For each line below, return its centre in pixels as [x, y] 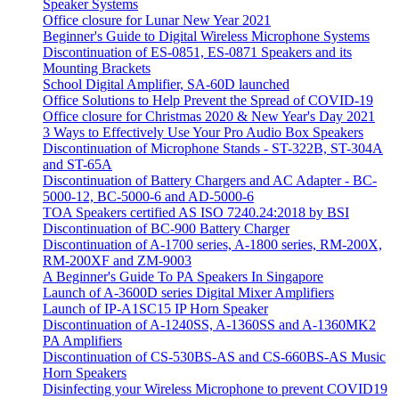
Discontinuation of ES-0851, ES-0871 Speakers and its [197, 53]
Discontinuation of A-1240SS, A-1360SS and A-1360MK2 [209, 325]
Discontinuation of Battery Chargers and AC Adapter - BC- [210, 181]
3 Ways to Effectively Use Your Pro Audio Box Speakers [203, 133]
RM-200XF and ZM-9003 [117, 261]
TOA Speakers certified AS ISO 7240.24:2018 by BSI [196, 213]
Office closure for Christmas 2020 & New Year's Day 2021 [209, 117]
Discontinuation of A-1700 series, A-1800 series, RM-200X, [212, 245]
